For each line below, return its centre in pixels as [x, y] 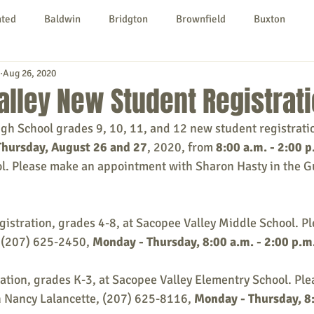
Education [57, 243]
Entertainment [141, 243]
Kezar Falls [123, 75]
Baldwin [62, 19]
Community [93, 187]
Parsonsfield [51, 131]
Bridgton [128, 19]
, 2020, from [182, 147]
